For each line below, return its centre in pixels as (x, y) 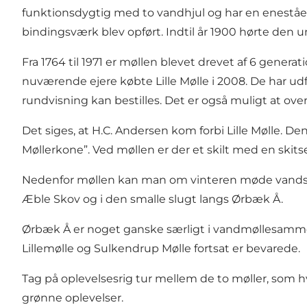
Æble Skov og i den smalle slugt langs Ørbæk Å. (152, 199)
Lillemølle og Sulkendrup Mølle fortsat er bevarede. (161, 249)
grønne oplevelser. (73, 298)
